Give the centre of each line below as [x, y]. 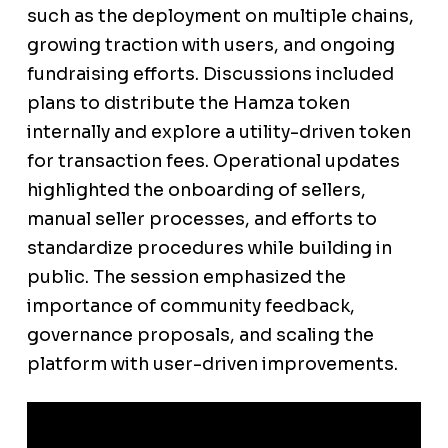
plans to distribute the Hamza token [188, 103]
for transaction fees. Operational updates [213, 161]
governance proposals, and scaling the [200, 335]
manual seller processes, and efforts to [201, 219]
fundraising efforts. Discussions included [210, 74]
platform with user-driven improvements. [212, 364]
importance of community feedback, [190, 306]
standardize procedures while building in [209, 248]
